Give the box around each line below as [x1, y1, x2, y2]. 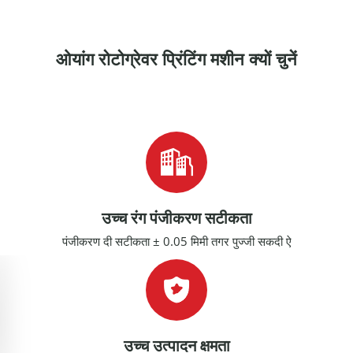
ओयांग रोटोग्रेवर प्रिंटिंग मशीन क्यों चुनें [56, 50, 297, 69]
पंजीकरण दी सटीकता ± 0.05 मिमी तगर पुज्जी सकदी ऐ [61, 233, 292, 249]
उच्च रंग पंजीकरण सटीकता [101, 210, 252, 227]
